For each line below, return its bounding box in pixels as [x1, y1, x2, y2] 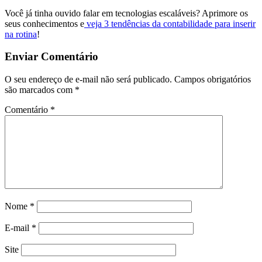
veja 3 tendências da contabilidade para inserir [87, 18, 256, 29]
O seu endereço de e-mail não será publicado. [5, 74, 172, 84]
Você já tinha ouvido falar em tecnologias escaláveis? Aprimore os [5, 8, 248, 18]
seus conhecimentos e [5, 18, 84, 29]
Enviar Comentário [5, 50, 98, 63]
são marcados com [5, 85, 75, 95]
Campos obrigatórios [174, 74, 251, 84]
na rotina [5, 29, 37, 39]
